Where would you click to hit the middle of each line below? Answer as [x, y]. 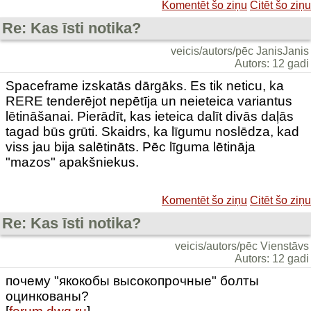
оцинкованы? [47, 296]
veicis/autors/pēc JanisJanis [240, 51]
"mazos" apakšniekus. [72, 162]
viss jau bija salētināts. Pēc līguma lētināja [131, 147]
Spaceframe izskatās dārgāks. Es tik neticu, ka [145, 86]
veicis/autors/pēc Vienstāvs [242, 246]
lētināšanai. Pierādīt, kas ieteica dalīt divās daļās [150, 116]
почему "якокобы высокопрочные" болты [132, 281]
